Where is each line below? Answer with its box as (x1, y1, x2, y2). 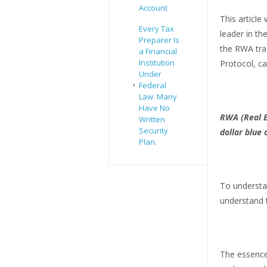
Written (139, 114, 165, 125)
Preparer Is (139, 35, 179, 46)
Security (139, 125, 168, 136)
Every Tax (139, 23, 174, 35)
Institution (139, 57, 175, 69)
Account (139, 2, 167, 14)
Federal (139, 80, 166, 91)
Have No (139, 103, 170, 114)
